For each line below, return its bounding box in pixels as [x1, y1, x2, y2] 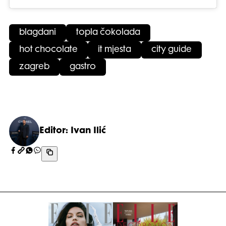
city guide [151, 46, 192, 54]
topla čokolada [76, 29, 140, 37]
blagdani [19, 29, 56, 37]
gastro [70, 63, 96, 72]
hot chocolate [19, 46, 78, 54]
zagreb [19, 63, 49, 72]
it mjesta [98, 46, 131, 54]
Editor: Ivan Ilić [39, 127, 106, 136]
